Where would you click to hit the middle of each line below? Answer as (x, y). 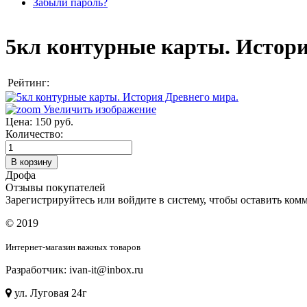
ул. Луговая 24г (49, 293)
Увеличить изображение (98, 109)
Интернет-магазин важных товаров (73, 247)
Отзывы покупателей (56, 187)
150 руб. (54, 121)
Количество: (34, 134)
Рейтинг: (28, 82)
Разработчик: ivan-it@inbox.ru (74, 269)
